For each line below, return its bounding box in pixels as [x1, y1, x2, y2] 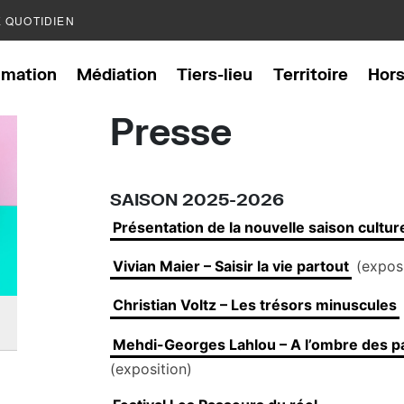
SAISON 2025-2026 [110, 188, 284, 209]
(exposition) [110, 359, 192, 378]
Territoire [272, 65, 348, 84]
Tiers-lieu [177, 65, 253, 84]
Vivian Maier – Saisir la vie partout [113, 257, 350, 276]
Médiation [77, 65, 158, 84]
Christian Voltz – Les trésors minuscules [113, 296, 398, 315]
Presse [110, 109, 232, 152]
